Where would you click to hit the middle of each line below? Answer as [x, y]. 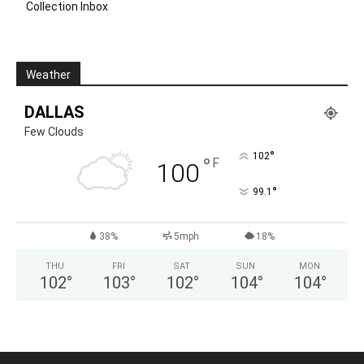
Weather [48, 74]
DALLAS [54, 112]
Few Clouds [54, 131]
